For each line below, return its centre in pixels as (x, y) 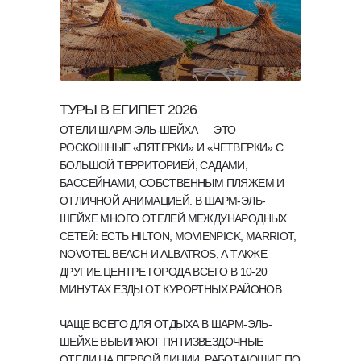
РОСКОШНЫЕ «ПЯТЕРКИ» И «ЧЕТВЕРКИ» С (172, 147)
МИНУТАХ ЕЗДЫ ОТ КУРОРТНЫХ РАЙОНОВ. (172, 289)
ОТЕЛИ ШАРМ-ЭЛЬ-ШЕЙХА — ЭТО (148, 130)
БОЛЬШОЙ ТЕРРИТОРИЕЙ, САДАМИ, (154, 165)
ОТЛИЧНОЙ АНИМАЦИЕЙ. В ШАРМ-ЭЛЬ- (163, 201)
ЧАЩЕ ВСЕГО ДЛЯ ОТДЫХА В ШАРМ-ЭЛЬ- (166, 324)
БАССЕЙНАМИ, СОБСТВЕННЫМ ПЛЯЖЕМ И (172, 183)
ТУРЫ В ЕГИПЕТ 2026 (128, 110)
